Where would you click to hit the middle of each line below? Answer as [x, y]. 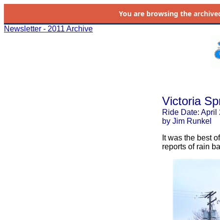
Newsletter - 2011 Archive [48, 29]
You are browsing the [156, 14]
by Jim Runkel [187, 121]
